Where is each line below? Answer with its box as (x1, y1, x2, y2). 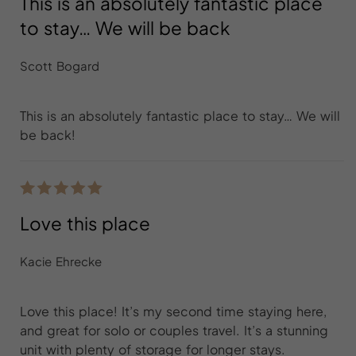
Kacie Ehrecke (20, 253, 102, 269)
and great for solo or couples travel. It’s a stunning (20, 322, 328, 339)
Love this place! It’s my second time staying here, (20, 303, 327, 320)
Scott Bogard (20, 57, 99, 73)
